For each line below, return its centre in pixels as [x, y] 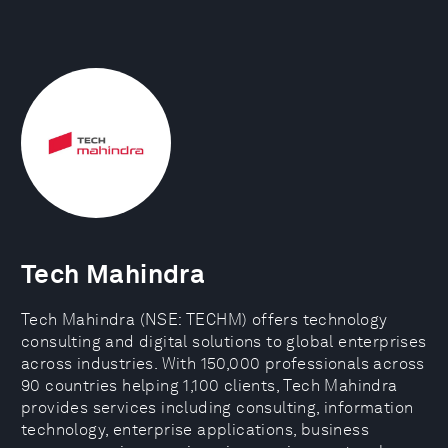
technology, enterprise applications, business [195, 429]
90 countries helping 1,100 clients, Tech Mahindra [209, 385]
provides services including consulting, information [217, 407]
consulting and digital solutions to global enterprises [224, 341]
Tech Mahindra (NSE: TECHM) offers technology [204, 319]
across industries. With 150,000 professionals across [223, 363]
